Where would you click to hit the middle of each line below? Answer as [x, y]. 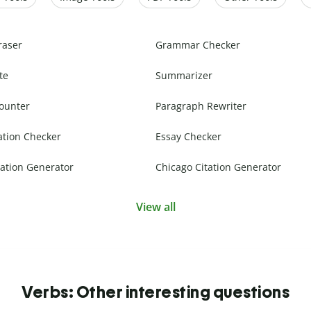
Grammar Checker [198, 45]
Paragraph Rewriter [201, 106]
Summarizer [184, 76]
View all [155, 207]
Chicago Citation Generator [218, 167]
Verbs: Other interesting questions [155, 292]
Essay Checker [188, 137]
